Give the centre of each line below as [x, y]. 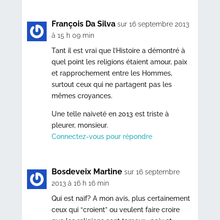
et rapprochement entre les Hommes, [112, 73]
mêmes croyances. [82, 96]
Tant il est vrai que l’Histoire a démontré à [118, 51]
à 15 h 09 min [73, 36]
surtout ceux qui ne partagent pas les [111, 85]
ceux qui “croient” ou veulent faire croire [115, 210]
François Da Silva [83, 24]
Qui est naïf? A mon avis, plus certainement [121, 199]
